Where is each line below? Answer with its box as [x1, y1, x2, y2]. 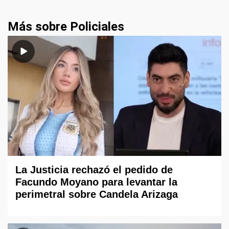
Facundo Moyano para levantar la [15, 176, 177, 188]
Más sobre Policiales [8, 19, 124, 34]
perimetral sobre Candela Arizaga [15, 189, 178, 200]
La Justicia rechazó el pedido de [15, 164, 173, 176]
